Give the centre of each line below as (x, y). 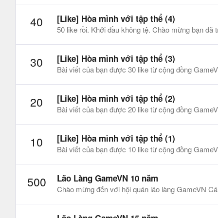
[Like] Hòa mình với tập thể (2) (116, 98)
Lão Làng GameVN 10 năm (108, 178)
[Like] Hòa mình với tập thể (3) (116, 58)
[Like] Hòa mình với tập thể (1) (116, 138)
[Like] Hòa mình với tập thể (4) (116, 18)
